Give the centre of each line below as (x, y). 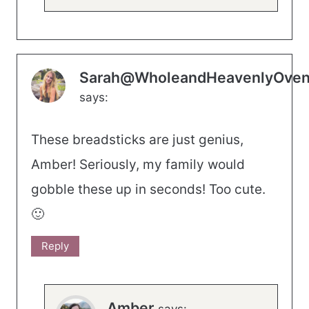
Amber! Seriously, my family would (138, 164)
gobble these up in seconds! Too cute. (148, 189)
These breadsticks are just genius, (137, 139)
